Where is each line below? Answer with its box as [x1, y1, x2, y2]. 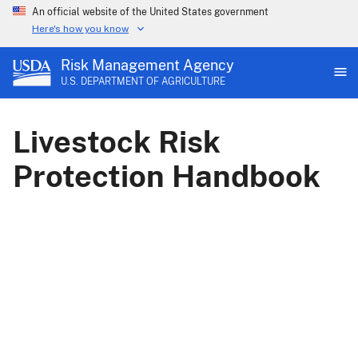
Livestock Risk [13, 124, 221, 160]
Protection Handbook [13, 158, 320, 194]
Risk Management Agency [61, 57, 234, 74]
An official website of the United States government [32, 6, 268, 18]
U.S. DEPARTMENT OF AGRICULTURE [61, 76, 225, 87]
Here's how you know [32, 23, 129, 34]
